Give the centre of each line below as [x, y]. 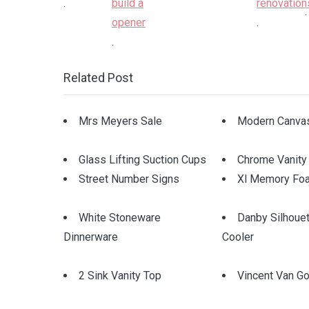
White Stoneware [120, 218]
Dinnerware [91, 237]
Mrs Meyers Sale [120, 121]
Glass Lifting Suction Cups [142, 160]
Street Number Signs [129, 179]
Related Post [98, 78]
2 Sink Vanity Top [120, 276]
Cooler [238, 237]
